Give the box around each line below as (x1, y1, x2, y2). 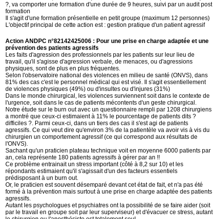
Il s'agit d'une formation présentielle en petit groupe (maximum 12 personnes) (5, 15, 210, 22)
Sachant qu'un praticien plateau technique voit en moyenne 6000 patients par (5, 147, 211, 154)
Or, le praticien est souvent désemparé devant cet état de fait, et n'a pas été (5, 181, 203, 188)
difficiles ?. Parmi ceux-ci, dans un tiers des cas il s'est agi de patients (5, 120, 189, 127)
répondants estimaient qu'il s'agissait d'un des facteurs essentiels (5, 168, 178, 175)
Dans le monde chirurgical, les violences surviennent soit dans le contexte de (5, 92, 210, 99)
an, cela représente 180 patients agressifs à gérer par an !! (5, 154, 160, 161)
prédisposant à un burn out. (5, 175, 79, 181)
